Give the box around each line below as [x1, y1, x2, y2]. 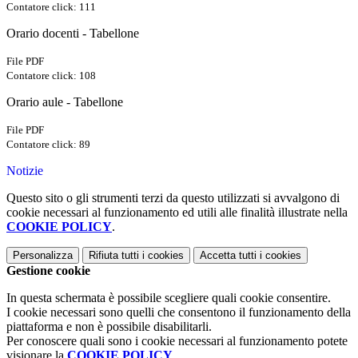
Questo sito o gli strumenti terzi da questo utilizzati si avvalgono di [6, 191, 340, 205]
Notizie [6, 164, 43, 178]
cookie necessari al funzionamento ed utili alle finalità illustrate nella [6, 205, 348, 220]
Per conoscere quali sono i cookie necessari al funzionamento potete [6, 334, 348, 348]
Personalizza [13, 249, 73, 262]
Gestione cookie [6, 264, 90, 278]
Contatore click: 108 [6, 70, 96, 82]
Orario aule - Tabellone [6, 95, 123, 109]
